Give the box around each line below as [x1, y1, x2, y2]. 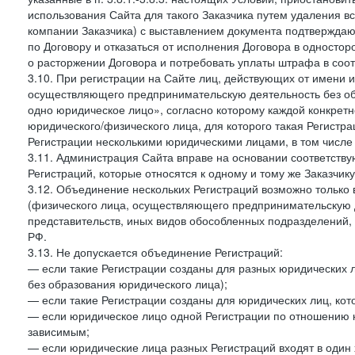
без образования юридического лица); [28, 276, 227, 292]
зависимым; [28, 323, 90, 339]
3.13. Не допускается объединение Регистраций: [28, 244, 283, 260]
